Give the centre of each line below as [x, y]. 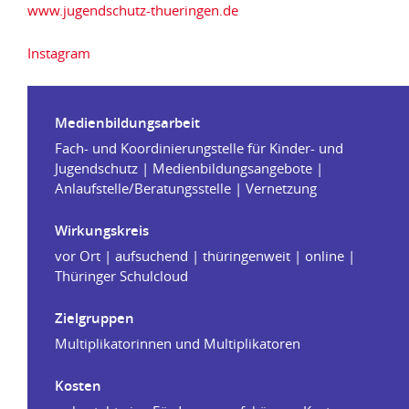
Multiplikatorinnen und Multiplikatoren [178, 343]
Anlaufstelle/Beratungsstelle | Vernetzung [186, 188]
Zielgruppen [94, 318]
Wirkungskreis [102, 231]
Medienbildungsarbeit [127, 123]
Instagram [59, 53]
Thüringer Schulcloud [121, 276]
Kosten [78, 386]
